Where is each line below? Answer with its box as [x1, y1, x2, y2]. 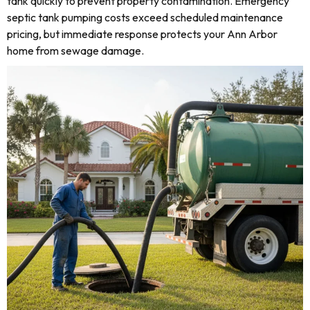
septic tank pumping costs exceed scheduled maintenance [7, 10, 283, 24]
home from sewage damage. [7, 44, 144, 57]
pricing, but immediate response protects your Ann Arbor [7, 27, 277, 41]
